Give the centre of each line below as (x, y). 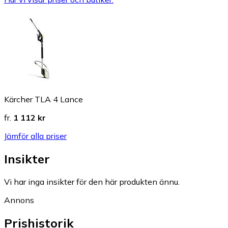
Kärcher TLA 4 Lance (44, 99)
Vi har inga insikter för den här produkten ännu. (92, 181)
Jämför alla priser (35, 136)
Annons (19, 200)
